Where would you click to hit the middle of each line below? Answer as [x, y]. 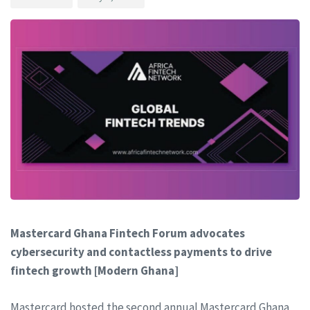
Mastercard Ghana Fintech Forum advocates [128, 233]
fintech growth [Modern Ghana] [94, 271]
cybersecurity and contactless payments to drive [141, 252]
